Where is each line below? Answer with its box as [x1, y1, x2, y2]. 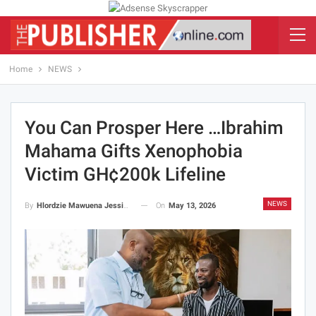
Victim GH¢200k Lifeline [25, 163, 226, 185]
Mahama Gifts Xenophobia [25, 140, 243, 162]
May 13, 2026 [169, 200, 216, 210]
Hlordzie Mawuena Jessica [37, 200, 123, 210]
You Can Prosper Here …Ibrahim [25, 116, 284, 138]
